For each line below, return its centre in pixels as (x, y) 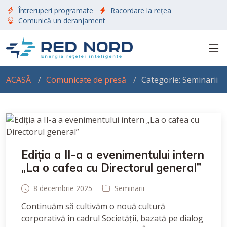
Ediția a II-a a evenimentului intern (113, 155)
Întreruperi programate (56, 10)
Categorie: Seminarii (180, 80)
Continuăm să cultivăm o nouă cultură (93, 206)
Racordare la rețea (141, 10)
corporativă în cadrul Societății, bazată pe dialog (112, 218)
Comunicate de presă (86, 80)
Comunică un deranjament (62, 20)
